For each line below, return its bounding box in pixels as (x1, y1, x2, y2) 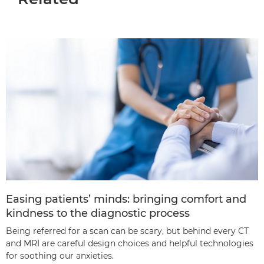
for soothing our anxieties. (6, 250, 114, 261)
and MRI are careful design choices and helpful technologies (6, 238, 253, 249)
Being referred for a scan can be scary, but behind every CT (6, 226, 249, 236)
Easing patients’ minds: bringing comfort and (6, 193, 246, 206)
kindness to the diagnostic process (6, 207, 190, 220)
